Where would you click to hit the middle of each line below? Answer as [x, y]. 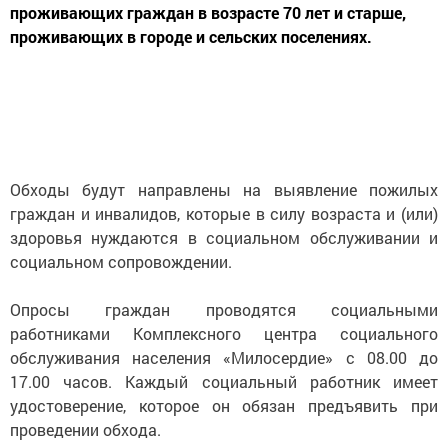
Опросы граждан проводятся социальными [224, 309]
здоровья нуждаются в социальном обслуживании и [224, 237]
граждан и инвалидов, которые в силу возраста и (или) [224, 213]
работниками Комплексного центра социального [224, 333]
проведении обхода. [85, 429]
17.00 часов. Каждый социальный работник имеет [224, 381]
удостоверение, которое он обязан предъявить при [224, 405]
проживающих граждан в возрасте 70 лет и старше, [208, 12]
